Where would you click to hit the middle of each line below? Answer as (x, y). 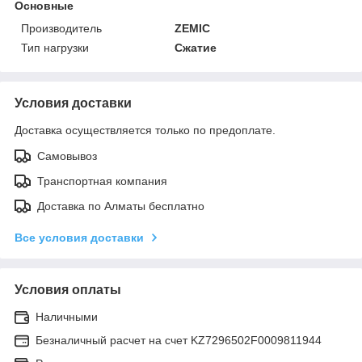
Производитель (61, 28)
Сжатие (196, 47)
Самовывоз (67, 156)
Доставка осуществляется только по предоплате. (145, 130)
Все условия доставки (79, 237)
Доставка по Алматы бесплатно (121, 206)
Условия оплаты (68, 289)
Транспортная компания (102, 181)
